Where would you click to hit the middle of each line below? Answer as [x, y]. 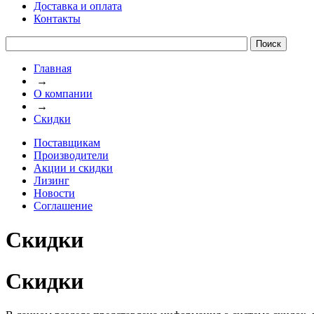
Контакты [57, 19]
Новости [54, 193]
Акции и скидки [73, 168]
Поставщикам [67, 143]
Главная [53, 68]
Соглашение [63, 206]
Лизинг [52, 180]
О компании [63, 94]
